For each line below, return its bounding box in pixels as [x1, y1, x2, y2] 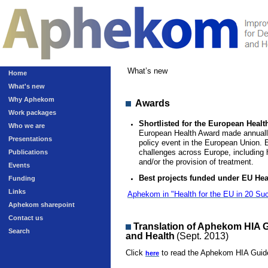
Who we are [8, 122, 45, 129]
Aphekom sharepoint [8, 201, 75, 208]
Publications [8, 148, 48, 156]
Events [8, 162, 30, 169]
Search [8, 227, 30, 234]
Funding [8, 175, 35, 182]
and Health [126, 231, 175, 241]
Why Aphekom [8, 96, 54, 103]
